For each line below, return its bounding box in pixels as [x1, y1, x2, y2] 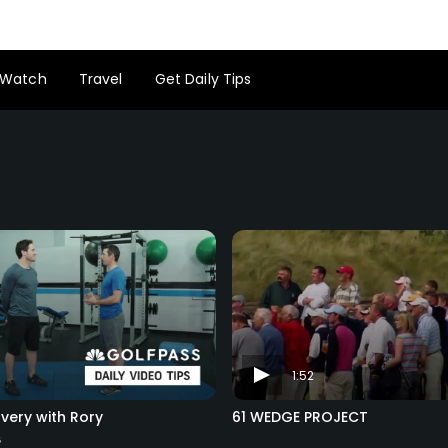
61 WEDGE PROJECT [231, 407, 368, 428]
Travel [78, 68, 123, 89]
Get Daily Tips [154, 68, 252, 89]
